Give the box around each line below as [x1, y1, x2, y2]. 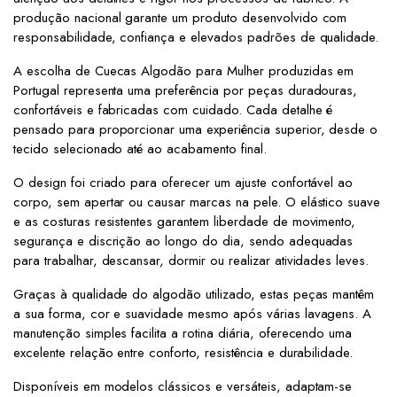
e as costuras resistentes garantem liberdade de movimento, [13, 212, 356, 232]
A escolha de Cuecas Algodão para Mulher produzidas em [13, 61, 354, 82]
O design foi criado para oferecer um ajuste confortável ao [13, 173, 354, 193]
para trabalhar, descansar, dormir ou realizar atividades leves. [13, 251, 370, 271]
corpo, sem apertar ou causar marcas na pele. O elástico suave [13, 192, 381, 213]
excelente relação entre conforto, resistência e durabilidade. [13, 343, 354, 363]
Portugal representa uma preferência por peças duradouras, [13, 81, 358, 101]
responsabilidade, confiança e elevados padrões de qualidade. [13, 27, 379, 48]
